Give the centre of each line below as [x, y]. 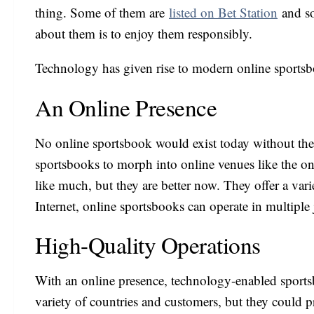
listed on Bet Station [223, 13]
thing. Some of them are [102, 13]
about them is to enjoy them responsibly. [144, 34]
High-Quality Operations [148, 244]
